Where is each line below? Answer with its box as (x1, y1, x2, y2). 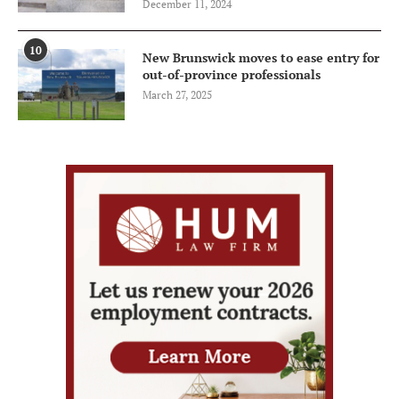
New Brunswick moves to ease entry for (142, 48, 379, 66)
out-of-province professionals (142, 65, 321, 83)
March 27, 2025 (142, 87, 212, 102)
